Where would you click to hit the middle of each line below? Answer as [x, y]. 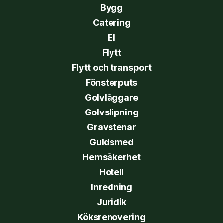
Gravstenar [111, 127]
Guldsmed [111, 142]
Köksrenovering [111, 217]
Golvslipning [111, 112]
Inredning [111, 187]
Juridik [111, 202]
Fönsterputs [111, 82]
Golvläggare [111, 97]
